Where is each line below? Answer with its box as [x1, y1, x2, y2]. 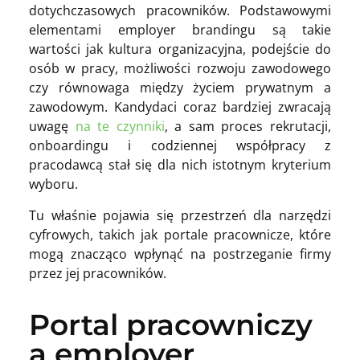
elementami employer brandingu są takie [29, 21, 331, 39]
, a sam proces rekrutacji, [164, 117, 332, 136]
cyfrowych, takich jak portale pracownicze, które [29, 225, 331, 243]
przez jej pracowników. [29, 264, 166, 282]
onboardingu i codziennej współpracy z [29, 137, 331, 155]
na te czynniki [75, 117, 165, 136]
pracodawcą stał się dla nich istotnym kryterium [29, 156, 331, 174]
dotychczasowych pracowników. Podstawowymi [29, 2, 331, 20]
